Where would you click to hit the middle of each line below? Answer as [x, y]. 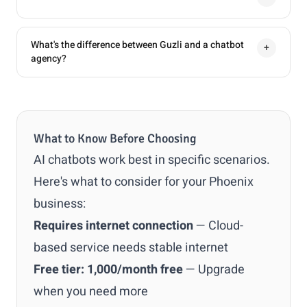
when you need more [91, 292]
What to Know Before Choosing [115, 138]
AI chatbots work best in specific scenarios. [152, 160]
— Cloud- [218, 226]
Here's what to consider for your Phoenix [144, 182]
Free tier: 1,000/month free [108, 270]
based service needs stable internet [131, 248]
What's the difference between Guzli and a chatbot [137, 45]
